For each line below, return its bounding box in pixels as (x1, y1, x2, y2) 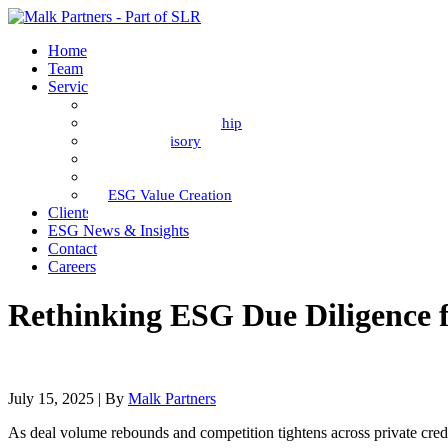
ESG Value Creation (108, 187, 232, 203)
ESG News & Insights (48, 222, 189, 239)
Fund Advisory (108, 133, 201, 149)
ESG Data (108, 169, 169, 185)
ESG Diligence (108, 97, 200, 113)
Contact (48, 240, 97, 257)
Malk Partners (128, 389, 216, 407)
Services (48, 78, 101, 95)
